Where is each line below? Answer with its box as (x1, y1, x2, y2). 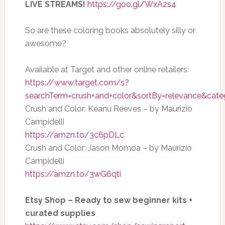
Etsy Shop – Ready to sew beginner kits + (25, 195, 192, 205)
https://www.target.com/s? (25, 78, 129, 87)
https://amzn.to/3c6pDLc (25, 130, 124, 140)
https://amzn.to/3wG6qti (25, 169, 121, 179)
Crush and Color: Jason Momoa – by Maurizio (25, 143, 192, 153)
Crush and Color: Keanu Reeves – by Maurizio (25, 104, 192, 114)
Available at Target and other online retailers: (25, 65, 189, 74)
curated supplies (25, 208, 95, 218)
